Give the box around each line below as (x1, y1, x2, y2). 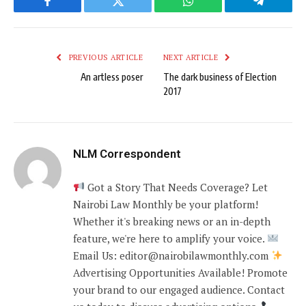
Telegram (258, 5, 304, 18)
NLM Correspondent (73, 146, 181, 161)
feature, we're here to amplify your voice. (73, 231, 267, 245)
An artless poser (81, 70, 143, 83)
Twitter (117, 5, 152, 18)
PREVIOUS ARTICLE (66, 52, 143, 62)
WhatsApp (187, 5, 240, 18)
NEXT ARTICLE (163, 52, 221, 62)
